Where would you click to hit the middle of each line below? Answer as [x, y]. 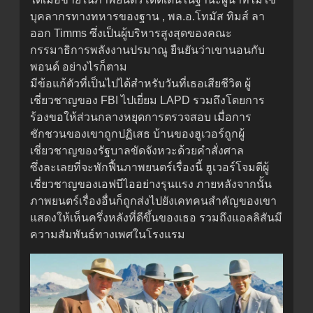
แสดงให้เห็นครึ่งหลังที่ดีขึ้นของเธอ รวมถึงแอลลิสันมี [156, 218]
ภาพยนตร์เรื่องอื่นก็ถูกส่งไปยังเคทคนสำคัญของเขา [153, 201]
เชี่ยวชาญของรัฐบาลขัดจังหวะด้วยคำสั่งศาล [137, 151]
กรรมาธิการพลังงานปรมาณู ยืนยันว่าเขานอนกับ [147, 50]
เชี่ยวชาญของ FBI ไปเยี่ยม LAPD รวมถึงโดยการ [147, 101]
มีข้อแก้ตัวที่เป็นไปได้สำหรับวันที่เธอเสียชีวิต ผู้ [140, 84]
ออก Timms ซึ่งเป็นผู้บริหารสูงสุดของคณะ [131, 34]
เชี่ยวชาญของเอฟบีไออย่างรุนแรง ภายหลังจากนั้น [151, 184]
